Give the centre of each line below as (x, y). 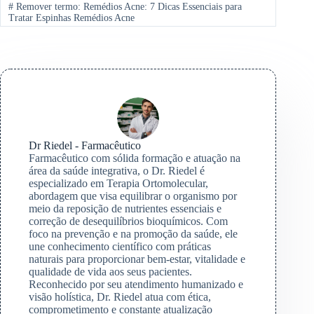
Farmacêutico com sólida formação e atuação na (135, 158)
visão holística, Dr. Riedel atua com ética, (120, 296)
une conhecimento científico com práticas (120, 246)
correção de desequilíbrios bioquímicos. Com (128, 221)
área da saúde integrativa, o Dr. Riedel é (117, 170)
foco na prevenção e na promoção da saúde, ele (133, 233)
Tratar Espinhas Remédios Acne (71, 18)
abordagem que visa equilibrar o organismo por (133, 196)
